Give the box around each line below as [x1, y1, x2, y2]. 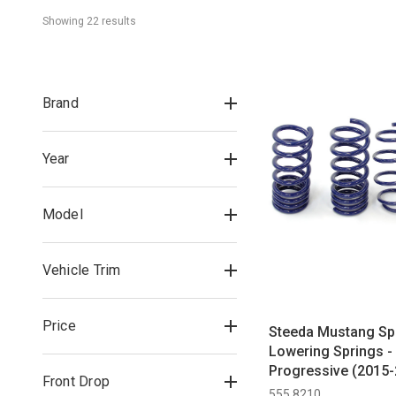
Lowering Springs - [269, 343, 392, 361]
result [98, 14, 130, 27]
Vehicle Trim [42, 261, 121, 278]
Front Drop [42, 372, 110, 390]
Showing [42, 14, 87, 27]
